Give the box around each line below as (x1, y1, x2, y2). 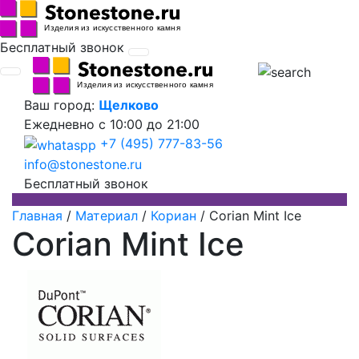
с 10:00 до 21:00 (99, 115, 200, 132)
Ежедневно (24, 115, 99, 132)
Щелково (99, 96, 159, 113)
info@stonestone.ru (24, 155, 142, 172)
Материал (75, 207, 138, 224)
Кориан (151, 207, 196, 224)
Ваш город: (24, 96, 99, 113)
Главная (12, 207, 63, 224)
